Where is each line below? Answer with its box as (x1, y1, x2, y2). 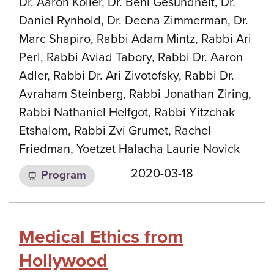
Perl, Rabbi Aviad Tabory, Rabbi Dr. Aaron (19, 50, 243, 65)
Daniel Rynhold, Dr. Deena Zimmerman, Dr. (19, 13, 248, 28)
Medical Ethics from (19, 225, 183, 248)
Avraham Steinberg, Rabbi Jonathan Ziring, (19, 86, 251, 102)
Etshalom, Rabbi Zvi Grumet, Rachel (19, 123, 211, 138)
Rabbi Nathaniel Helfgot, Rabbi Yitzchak (19, 105, 235, 120)
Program (40, 168, 86, 182)
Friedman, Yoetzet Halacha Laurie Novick (19, 141, 240, 157)
